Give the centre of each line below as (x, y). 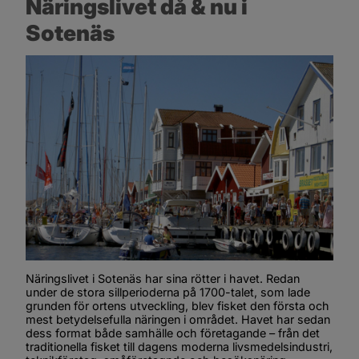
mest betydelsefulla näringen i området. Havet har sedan (178, 320)
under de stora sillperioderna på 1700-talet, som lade (168, 292)
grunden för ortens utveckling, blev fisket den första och (177, 306)
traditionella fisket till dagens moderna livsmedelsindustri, (179, 347)
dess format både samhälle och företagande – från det (173, 333)
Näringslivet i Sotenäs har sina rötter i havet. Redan (163, 279)
